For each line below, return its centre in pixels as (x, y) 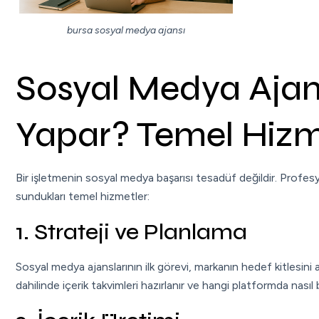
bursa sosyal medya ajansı (126, 31)
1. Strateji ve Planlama (131, 231)
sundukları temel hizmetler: (83, 196)
